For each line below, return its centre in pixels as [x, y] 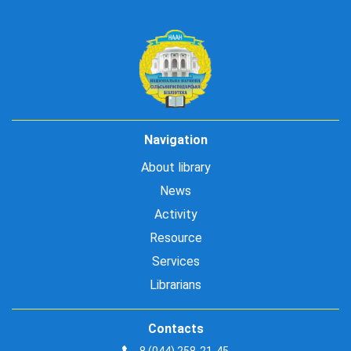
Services [175, 262]
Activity [175, 215]
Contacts [175, 329]
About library [175, 168]
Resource [175, 238]
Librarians [175, 285]
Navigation [175, 140]
